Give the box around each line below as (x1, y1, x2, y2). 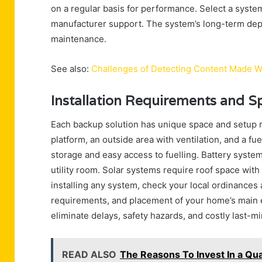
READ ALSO (62, 248, 116, 260)
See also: (51, 63, 91, 75)
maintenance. (51, 33, 106, 45)
